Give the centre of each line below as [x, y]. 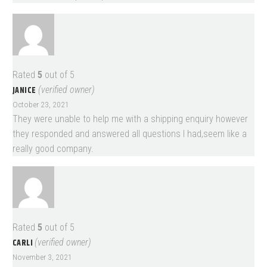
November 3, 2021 [42, 257]
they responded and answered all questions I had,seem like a [130, 133]
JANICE [25, 90]
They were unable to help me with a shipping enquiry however [130, 119]
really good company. [53, 148]
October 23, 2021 [41, 104]
